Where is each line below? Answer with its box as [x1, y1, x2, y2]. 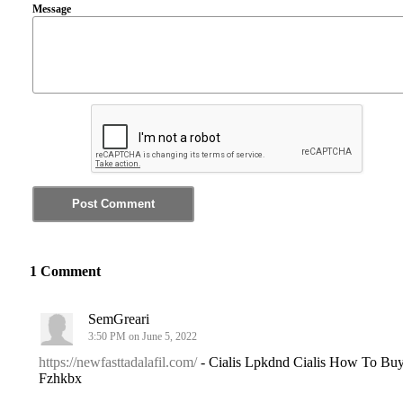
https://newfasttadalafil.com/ [39, 354, 197, 371]
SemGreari [88, 311, 149, 327]
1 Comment [30, 263, 101, 279]
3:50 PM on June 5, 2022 [88, 330, 200, 344]
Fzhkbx [39, 371, 82, 387]
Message [32, 2, 71, 15]
